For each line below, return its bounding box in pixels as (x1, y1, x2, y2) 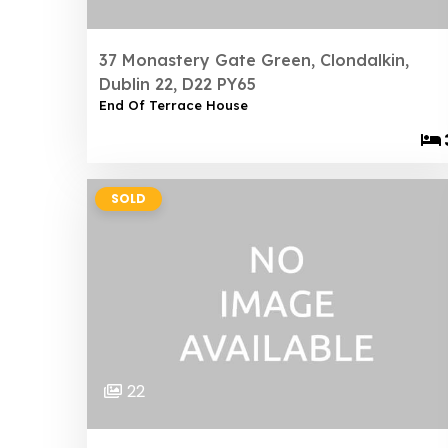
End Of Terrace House (99, 97, 248, 113)
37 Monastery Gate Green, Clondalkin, (99, 50, 409, 70)
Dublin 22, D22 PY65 (99, 74, 256, 94)
